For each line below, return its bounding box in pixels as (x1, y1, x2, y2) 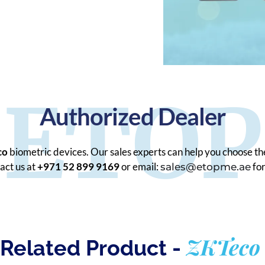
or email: (119, 160, 160, 173)
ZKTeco (186, 232, 260, 261)
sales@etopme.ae (160, 161, 251, 173)
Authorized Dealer (40, 102, 225, 131)
